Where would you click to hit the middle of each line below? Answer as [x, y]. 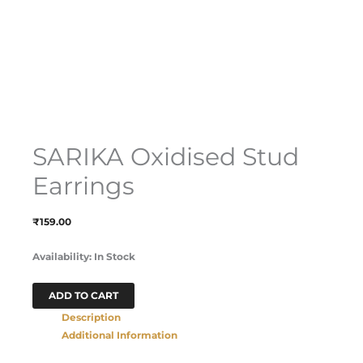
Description [91, 317]
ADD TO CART [83, 295]
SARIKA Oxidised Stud [166, 156]
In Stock [115, 256]
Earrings [83, 186]
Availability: [62, 256]
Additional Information [120, 335]
